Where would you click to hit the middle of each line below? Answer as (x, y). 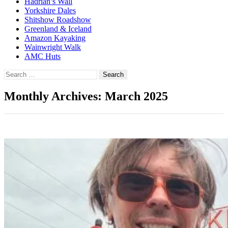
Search (15, 73)
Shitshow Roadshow (58, 19)
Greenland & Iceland (58, 28)
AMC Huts (42, 56)
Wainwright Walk (53, 47)
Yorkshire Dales (50, 10)
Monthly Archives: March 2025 (86, 96)
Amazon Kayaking (55, 38)
